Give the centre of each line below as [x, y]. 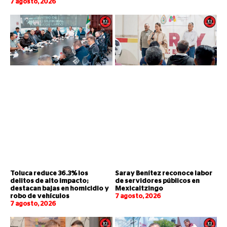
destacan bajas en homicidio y [60, 189]
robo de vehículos [40, 197]
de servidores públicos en [157, 181]
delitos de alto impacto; [49, 181]
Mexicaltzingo [139, 189]
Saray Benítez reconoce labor [163, 174]
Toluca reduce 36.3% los [49, 174]
